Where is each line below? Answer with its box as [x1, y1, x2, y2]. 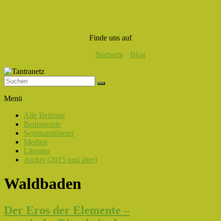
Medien [24, 138, 47, 146]
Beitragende [24, 120, 61, 128]
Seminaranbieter [24, 129, 74, 137]
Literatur [24, 147, 50, 155]
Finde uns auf [89, 34, 132, 42]
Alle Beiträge [24, 111, 65, 119]
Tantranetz [3, 84, 49, 96]
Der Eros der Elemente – [4, 203, 130, 217]
